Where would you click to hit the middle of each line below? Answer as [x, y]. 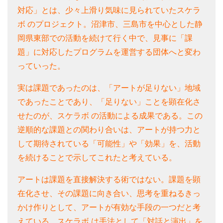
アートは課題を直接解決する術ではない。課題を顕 [109, 180]
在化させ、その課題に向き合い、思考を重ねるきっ [109, 194]
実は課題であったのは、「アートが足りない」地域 [109, 88]
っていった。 [41, 66]
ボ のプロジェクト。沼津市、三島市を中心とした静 [110, 24]
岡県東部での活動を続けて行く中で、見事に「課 [105, 38]
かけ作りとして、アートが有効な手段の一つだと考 [109, 208]
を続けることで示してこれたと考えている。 [97, 158]
